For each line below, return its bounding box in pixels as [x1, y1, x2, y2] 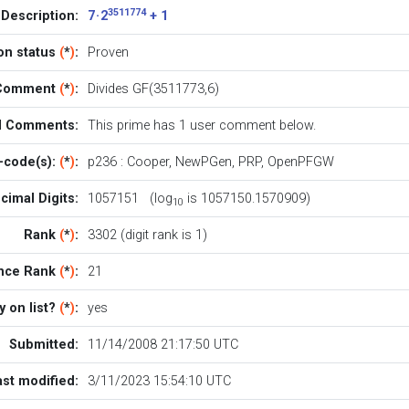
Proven [87, 44, 129, 60]
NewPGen [174, 153, 232, 170]
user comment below [189, 117, 313, 133]
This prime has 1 [87, 117, 190, 133]
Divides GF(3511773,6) [87, 80, 219, 97]
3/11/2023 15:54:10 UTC [87, 372, 231, 389]
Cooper [126, 153, 169, 170]
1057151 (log [87, 190, 173, 206]
